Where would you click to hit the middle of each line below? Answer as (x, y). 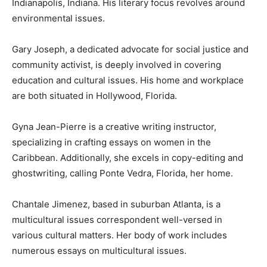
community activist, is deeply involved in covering (117, 65)
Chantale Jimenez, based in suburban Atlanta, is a (116, 204)
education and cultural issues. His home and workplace (128, 80)
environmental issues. (58, 18)
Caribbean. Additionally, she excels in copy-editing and (128, 158)
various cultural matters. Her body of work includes (119, 235)
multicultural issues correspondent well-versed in (117, 220)
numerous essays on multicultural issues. (99, 251)
